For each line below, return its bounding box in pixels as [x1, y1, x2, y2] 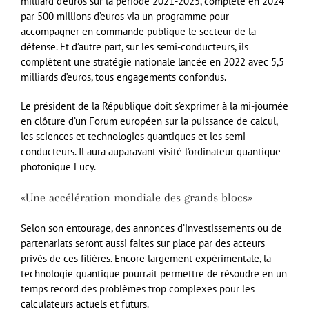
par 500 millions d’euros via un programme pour [21, 10, 229, 23]
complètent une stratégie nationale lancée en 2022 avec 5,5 [21, 55, 284, 69]
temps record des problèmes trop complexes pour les [21, 281, 255, 295]
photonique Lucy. [21, 160, 96, 174]
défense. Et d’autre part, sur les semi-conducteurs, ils [21, 40, 248, 54]
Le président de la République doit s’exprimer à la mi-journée [21, 99, 288, 113]
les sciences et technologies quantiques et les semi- [21, 130, 249, 143]
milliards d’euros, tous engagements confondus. [21, 70, 226, 84]
